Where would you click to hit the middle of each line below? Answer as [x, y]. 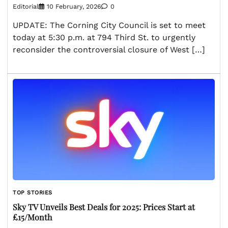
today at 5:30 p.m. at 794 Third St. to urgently [104, 38]
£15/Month [32, 217]
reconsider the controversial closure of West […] [109, 50]
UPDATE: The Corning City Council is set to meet [109, 25]
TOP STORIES [33, 192]
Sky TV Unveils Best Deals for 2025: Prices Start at [104, 207]
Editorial [26, 7]
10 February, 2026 [74, 7]
